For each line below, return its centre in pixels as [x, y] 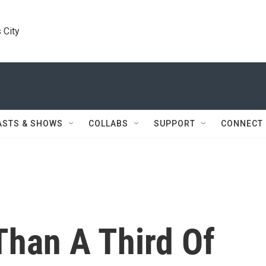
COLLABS [108, 123]
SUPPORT [175, 123]
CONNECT [242, 123]
